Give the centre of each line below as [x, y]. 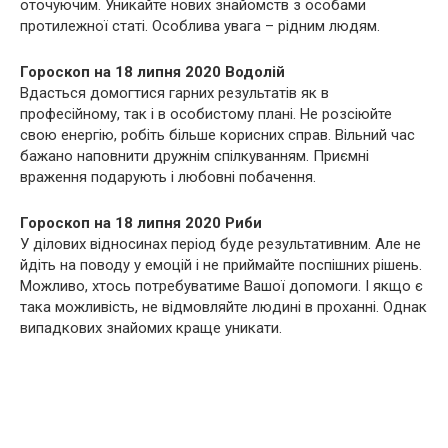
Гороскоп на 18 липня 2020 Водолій [152, 72]
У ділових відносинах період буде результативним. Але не [220, 244]
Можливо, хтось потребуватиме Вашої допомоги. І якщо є [221, 286]
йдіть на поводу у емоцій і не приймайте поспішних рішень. [221, 265]
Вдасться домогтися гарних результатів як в [174, 93]
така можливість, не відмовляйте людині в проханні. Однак [223, 307]
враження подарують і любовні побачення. [168, 177]
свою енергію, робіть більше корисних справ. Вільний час [217, 135]
